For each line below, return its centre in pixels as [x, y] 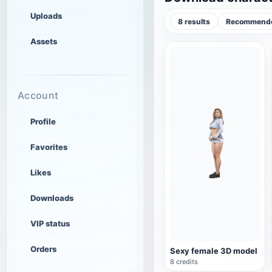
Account [38, 95]
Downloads [52, 198]
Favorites [49, 147]
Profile [43, 121]
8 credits [184, 262]
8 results [194, 21]
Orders [43, 249]
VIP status [50, 223]
